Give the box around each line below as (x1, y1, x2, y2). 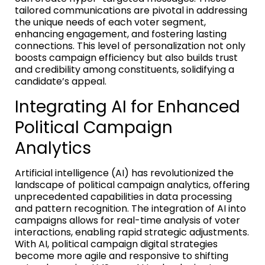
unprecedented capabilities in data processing (15, 189, 232, 203)
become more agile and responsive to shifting (15, 248, 228, 263)
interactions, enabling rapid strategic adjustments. (15, 225, 249, 239)
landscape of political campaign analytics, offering (15, 177, 250, 192)
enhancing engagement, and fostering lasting (15, 27, 227, 41)
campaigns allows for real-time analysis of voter (15, 213, 240, 227)
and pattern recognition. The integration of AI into (15, 201, 246, 215)
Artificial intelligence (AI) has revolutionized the (15, 166, 234, 180)
